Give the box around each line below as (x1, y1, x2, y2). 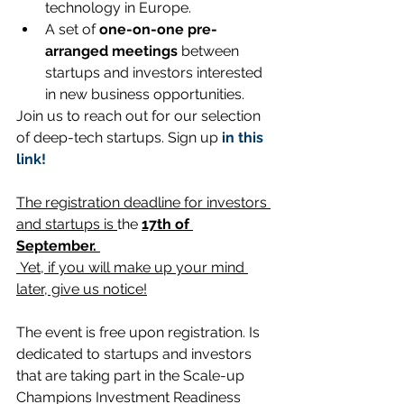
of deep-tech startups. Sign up (16, 128, 222, 146)
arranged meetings (45, 41, 178, 60)
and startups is (16, 215, 117, 233)
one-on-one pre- (99, 20, 217, 38)
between (178, 41, 243, 60)
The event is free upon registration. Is (16, 323, 263, 341)
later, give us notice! (16, 280, 147, 298)
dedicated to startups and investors (16, 344, 255, 363)
